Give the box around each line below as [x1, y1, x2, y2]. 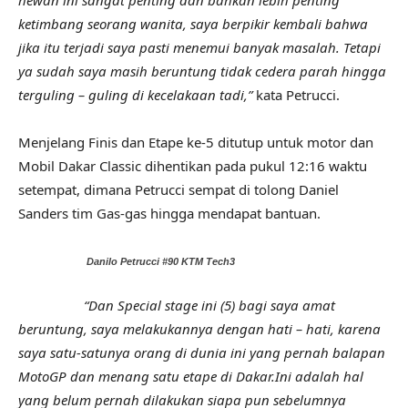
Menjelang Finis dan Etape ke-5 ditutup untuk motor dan [18, 133, 373, 152]
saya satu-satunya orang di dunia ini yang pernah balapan [18, 343, 385, 362]
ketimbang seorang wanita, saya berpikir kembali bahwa [18, 15, 368, 34]
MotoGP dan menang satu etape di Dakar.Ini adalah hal [18, 367, 363, 386]
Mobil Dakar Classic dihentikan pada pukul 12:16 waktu [18, 157, 367, 176]
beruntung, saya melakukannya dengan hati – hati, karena [18, 320, 381, 339]
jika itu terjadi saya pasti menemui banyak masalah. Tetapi [18, 38, 381, 57]
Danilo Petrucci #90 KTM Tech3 [18, 256, 235, 268]
